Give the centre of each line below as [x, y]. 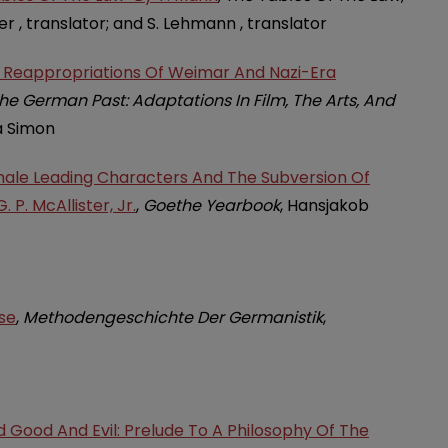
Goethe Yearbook [211, 206]
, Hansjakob [324, 206]
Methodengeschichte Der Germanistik [173, 318]
